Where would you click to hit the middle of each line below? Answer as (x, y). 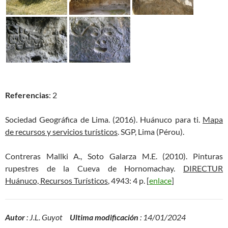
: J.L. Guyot (47, 217)
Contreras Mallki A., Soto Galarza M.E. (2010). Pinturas (114, 156)
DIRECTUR (203, 168)
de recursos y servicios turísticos (61, 132)
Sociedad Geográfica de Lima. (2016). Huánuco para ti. (104, 119)
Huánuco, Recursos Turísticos (56, 180)
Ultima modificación (104, 217)
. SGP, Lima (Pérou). (151, 132)
